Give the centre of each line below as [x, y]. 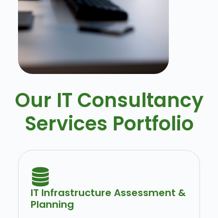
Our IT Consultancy [109, 100]
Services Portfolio [109, 124]
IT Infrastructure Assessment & [108, 193]
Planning [52, 205]
